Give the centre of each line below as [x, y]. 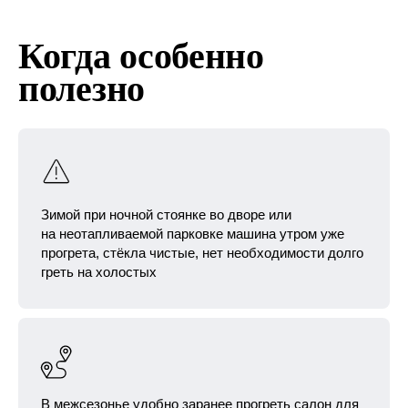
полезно [82, 89]
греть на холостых [99, 272]
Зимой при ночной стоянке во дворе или [166, 214]
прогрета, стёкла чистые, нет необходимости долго [202, 253]
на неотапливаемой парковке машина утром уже [193, 234]
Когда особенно [141, 56]
